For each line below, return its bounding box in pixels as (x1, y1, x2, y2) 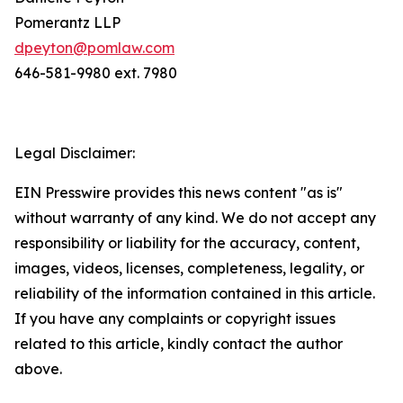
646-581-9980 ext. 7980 (14, 64, 177, 82)
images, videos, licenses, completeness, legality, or (14, 259, 364, 277)
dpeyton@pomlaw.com (14, 39, 175, 57)
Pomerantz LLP (14, 13, 121, 31)
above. (14, 360, 62, 378)
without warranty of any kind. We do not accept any (14, 209, 376, 227)
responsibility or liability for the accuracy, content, (14, 234, 360, 252)
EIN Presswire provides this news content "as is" (14, 184, 343, 201)
